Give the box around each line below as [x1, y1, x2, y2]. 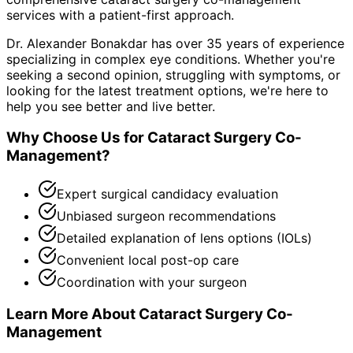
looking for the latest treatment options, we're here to [6, 82, 329, 98]
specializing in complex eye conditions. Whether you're [6, 50, 335, 67]
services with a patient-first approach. [6, 6, 234, 23]
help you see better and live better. [6, 98, 215, 114]
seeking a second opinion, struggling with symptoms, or [6, 66, 340, 83]
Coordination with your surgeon [57, 274, 247, 291]
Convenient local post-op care [57, 252, 239, 269]
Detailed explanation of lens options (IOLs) [57, 230, 312, 247]
